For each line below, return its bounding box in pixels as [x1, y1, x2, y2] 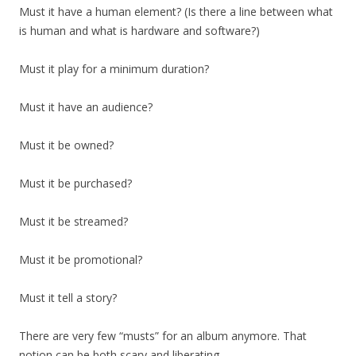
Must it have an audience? [19, 99, 153, 114]
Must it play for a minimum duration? [19, 60, 209, 76]
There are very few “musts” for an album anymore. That [19, 327, 307, 343]
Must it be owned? [19, 137, 114, 153]
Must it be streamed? [19, 213, 128, 229]
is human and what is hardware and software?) [19, 22, 260, 38]
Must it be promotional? [19, 251, 142, 267]
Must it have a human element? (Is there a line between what [19, 3, 333, 19]
